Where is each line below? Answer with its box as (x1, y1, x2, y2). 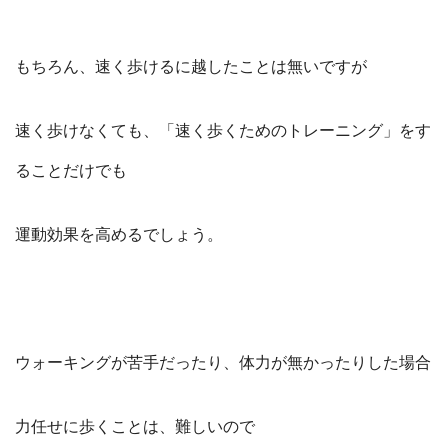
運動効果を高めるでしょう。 (15, 223, 223, 246)
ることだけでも (15, 159, 127, 182)
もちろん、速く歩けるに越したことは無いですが (15, 55, 367, 78)
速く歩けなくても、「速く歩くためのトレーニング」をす (15, 119, 431, 142)
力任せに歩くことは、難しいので (15, 415, 255, 438)
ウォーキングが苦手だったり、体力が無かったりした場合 (15, 351, 431, 374)
